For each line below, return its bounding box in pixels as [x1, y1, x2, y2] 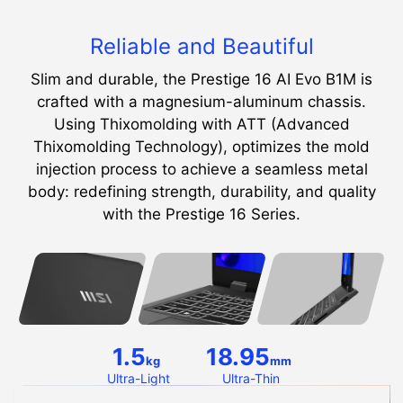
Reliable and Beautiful [89, 32, 314, 59]
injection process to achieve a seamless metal [35, 159, 368, 178]
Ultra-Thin [222, 370, 280, 386]
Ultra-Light [107, 370, 170, 386]
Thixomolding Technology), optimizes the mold [33, 137, 370, 156]
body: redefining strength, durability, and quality [27, 182, 376, 201]
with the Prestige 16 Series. [103, 204, 300, 223]
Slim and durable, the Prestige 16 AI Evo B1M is [31, 69, 372, 88]
